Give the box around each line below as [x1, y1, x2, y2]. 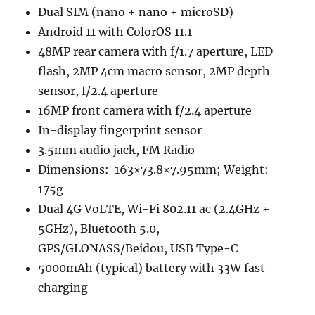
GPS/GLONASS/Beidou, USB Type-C [38, 240, 238, 255]
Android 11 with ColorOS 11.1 [38, 24, 193, 39]
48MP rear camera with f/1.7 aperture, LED [38, 44, 274, 58]
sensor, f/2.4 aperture [38, 83, 159, 98]
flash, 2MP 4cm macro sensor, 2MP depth [38, 63, 271, 78]
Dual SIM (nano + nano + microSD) [38, 4, 234, 19]
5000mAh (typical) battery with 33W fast [38, 260, 266, 275]
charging [38, 280, 89, 295]
